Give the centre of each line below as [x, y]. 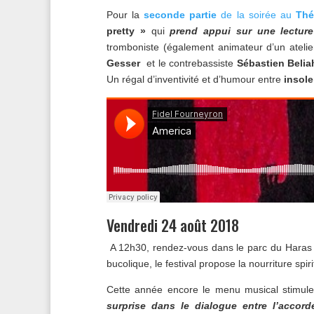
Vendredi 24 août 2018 [173, 225]
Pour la [125, 15]
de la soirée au [256, 15]
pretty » [129, 31]
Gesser [127, 63]
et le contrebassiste [192, 63]
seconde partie [180, 15]
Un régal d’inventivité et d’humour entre [194, 80]
